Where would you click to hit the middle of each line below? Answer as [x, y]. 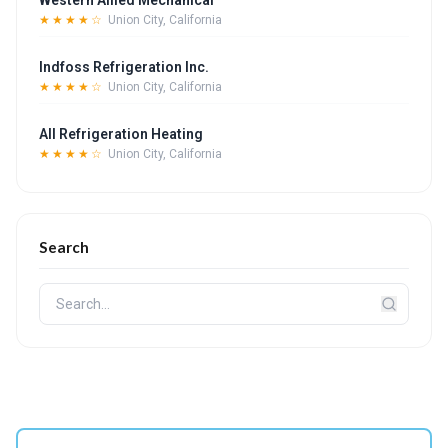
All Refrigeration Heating [121, 134]
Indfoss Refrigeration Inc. [124, 67]
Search [64, 247]
